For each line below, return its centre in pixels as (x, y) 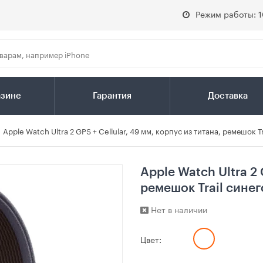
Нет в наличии (178, 209)
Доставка (227, 96)
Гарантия (112, 96)
